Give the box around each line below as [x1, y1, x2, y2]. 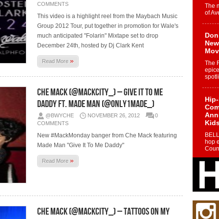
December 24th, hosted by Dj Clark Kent [37, 42, 144, 49]
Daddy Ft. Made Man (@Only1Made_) [37, 98, 155, 110]
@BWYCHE [45, 112, 74, 118]
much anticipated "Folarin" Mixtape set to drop [37, 32, 159, 39]
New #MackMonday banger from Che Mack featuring [37, 131, 177, 139]
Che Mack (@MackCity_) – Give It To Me [37, 86, 163, 98]
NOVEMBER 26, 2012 [88, 112, 140, 118]
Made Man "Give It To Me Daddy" [37, 141, 125, 149]
